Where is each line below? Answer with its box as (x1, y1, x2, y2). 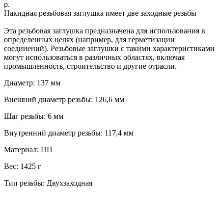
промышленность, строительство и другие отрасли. (4, 61, 177, 70)
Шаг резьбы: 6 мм (4, 111, 63, 120)
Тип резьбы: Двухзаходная (4, 178, 92, 187)
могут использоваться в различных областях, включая (4, 53, 185, 61)
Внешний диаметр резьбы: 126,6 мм (4, 95, 124, 104)
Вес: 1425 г (4, 162, 41, 170)
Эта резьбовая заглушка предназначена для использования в (4, 26, 205, 35)
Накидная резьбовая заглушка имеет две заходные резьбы (4, 8, 196, 17)
